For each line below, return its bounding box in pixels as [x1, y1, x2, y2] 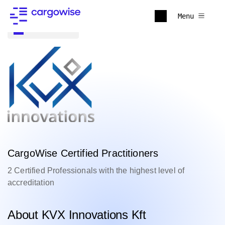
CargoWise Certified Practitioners [8, 148, 159, 159]
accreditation [8, 178, 55, 187]
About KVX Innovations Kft [8, 208, 146, 221]
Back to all [28, 25, 73, 33]
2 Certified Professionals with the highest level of [8, 166, 185, 175]
